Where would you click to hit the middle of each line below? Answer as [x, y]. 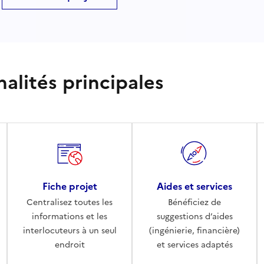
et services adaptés [194, 245]
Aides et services [194, 186]
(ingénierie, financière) [194, 230]
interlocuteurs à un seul [70, 230]
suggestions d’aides [194, 216]
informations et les [70, 216]
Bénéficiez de [194, 202]
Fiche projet [70, 186]
